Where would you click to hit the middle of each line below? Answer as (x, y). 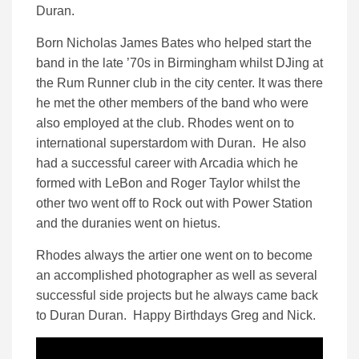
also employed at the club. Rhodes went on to (165, 123)
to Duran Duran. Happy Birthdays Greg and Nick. (176, 316)
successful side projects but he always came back (177, 296)
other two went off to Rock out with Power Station (174, 204)
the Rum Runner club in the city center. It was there (179, 83)
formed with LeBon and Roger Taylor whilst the (168, 184)
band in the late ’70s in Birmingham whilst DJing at (179, 63)
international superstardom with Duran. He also (171, 143)
